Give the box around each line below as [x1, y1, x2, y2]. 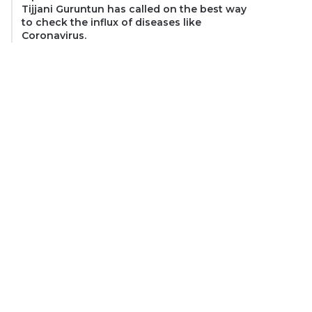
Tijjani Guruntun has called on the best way [22, 2, 247, 15]
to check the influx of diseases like [22, 15, 202, 29]
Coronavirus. [22, 29, 87, 42]
